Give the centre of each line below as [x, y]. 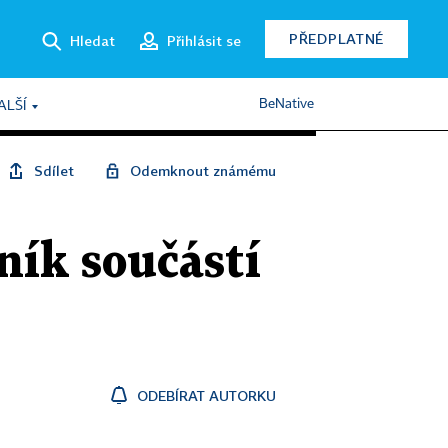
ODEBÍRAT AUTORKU [206, 395]
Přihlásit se [204, 40]
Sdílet [54, 170]
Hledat [92, 40]
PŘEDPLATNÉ [336, 38]
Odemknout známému [203, 170]
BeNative [286, 104]
